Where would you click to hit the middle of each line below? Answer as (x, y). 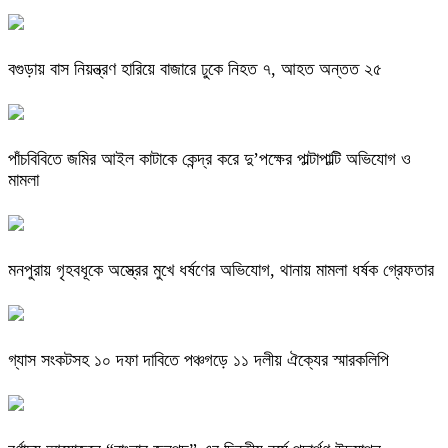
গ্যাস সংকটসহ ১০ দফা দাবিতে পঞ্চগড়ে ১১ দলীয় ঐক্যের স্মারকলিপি (198, 359)
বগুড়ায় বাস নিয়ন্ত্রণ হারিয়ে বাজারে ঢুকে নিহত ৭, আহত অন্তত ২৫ (195, 69)
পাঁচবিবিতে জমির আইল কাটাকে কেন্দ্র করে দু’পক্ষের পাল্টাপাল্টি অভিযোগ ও (209, 159)
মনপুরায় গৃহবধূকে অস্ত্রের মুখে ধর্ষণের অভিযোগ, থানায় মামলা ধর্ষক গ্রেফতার (221, 269)
